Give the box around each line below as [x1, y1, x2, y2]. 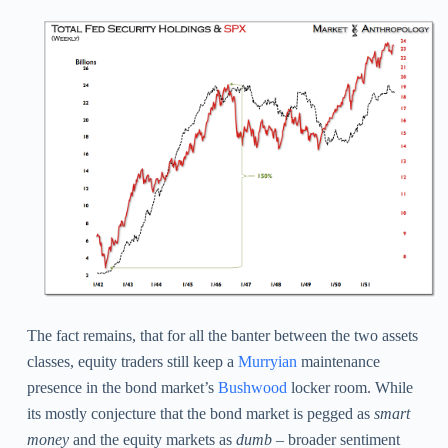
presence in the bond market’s [26, 378, 218, 396]
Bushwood [217, 378, 287, 396]
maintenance [296, 352, 380, 370]
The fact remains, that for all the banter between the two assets [26, 326, 418, 344]
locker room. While [286, 378, 413, 396]
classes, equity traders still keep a [26, 352, 238, 370]
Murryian [237, 352, 297, 370]
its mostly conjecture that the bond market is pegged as [26, 404, 374, 422]
